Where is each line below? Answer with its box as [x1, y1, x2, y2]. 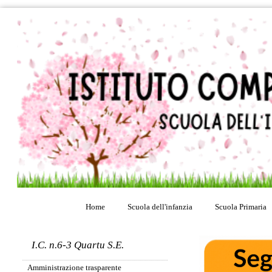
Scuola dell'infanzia [127, 202, 192, 211]
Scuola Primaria [215, 202, 267, 211]
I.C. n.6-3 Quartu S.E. [32, 239, 124, 251]
